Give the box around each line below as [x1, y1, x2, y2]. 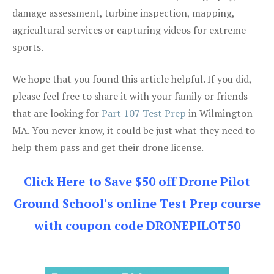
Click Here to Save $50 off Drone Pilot [24, 172, 250, 190]
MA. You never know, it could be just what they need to [12, 123, 255, 137]
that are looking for [12, 106, 102, 120]
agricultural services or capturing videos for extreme [12, 23, 246, 37]
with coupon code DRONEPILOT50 [34, 217, 240, 234]
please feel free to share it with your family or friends [12, 89, 248, 103]
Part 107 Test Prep [102, 106, 186, 120]
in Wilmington [186, 106, 253, 120]
